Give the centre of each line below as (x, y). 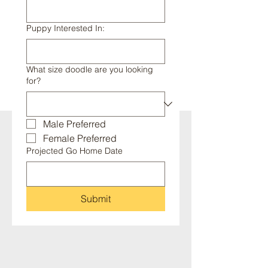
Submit (96, 199)
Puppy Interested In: (66, 28)
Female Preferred (80, 138)
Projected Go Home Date (74, 151)
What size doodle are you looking (90, 69)
